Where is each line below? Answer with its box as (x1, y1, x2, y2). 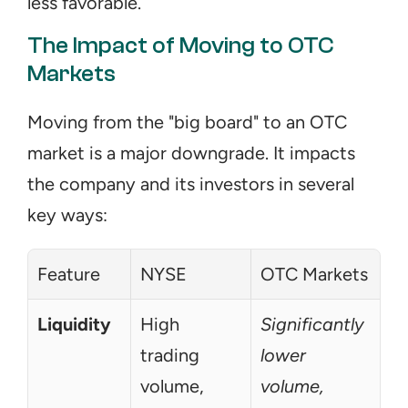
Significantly (260, 313, 364, 335)
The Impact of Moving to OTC (27, 32, 334, 59)
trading (140, 344, 199, 366)
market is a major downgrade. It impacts (27, 142, 355, 164)
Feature (37, 263, 100, 285)
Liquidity (37, 313, 111, 335)
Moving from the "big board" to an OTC (27, 111, 347, 133)
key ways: (27, 204, 107, 226)
